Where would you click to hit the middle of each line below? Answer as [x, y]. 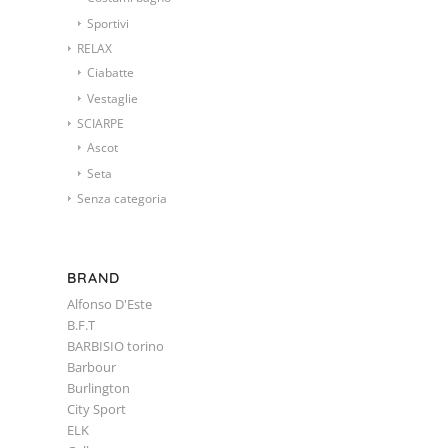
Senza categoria [122, 198]
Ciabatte [110, 72]
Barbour [91, 366]
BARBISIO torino [115, 345]
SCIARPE [100, 123]
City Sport [96, 408]
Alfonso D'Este [109, 303]
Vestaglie [112, 98]
